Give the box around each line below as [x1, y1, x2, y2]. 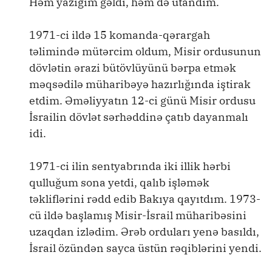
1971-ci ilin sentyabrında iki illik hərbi [29, 159, 231, 173]
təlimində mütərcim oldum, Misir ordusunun [29, 44, 261, 58]
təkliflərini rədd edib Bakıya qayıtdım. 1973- [29, 192, 260, 206]
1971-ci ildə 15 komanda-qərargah [29, 28, 210, 42]
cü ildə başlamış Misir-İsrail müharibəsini [29, 208, 246, 222]
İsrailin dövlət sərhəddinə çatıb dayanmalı [29, 110, 248, 124]
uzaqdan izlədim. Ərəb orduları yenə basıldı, [29, 225, 259, 239]
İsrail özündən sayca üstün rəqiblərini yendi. [29, 241, 262, 255]
